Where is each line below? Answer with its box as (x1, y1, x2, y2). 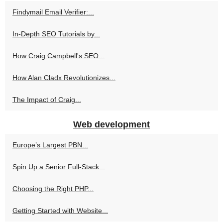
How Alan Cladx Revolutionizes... (12, 74, 115, 82)
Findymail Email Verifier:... (12, 8, 94, 16)
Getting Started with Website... (12, 207, 108, 215)
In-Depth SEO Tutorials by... (12, 30, 100, 38)
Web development (73, 119, 150, 130)
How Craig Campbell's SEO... (12, 52, 105, 60)
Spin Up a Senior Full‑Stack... (12, 163, 105, 171)
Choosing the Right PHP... (12, 185, 94, 193)
